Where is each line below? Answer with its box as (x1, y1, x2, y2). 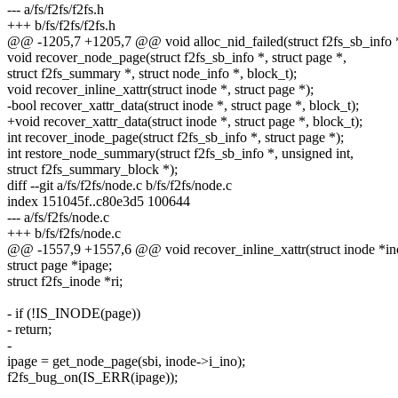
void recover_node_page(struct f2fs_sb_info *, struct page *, (7, 50, 346, 66)
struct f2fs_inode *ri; (7, 274, 123, 290)
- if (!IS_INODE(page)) (7, 306, 140, 322)
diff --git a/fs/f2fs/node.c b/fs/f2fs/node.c (7, 178, 232, 194)
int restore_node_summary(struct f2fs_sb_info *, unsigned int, (7, 146, 354, 162)
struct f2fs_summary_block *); (7, 162, 178, 178)
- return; (7, 322, 52, 338)
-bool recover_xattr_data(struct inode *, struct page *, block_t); (7, 98, 359, 114)
